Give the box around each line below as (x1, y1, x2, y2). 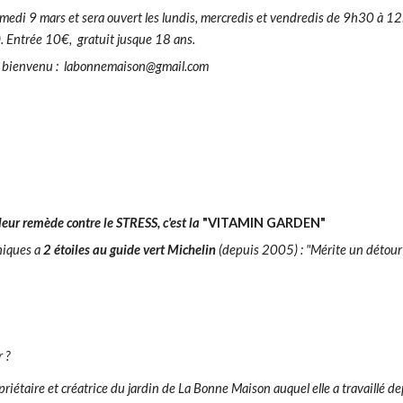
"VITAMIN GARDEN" (201, 215, 326, 230)
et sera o (68, 10, 114, 25)
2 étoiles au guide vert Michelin (42, 242, 216, 257)
